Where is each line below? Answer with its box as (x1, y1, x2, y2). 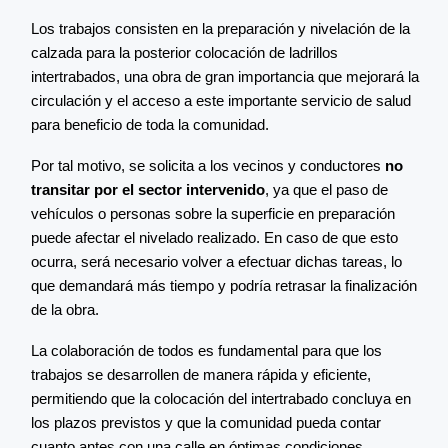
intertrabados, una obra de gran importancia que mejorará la (31, 68, 419, 86)
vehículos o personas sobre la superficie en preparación (31, 205, 395, 223)
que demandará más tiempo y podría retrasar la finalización (31, 277, 417, 295)
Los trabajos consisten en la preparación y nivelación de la (31, 20, 410, 38)
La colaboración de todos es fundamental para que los (31, 342, 382, 360)
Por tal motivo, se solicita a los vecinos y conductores (31, 157, 385, 175)
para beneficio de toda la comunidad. (31, 116, 269, 134)
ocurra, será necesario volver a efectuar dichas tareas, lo (31, 253, 402, 271)
